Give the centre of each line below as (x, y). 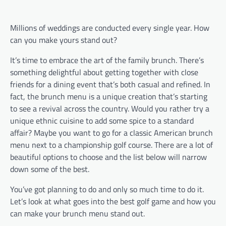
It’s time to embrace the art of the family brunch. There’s (107, 60)
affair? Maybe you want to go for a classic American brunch (111, 132)
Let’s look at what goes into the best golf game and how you (113, 201)
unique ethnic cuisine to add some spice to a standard (102, 120)
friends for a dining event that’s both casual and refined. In (110, 84)
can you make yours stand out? (64, 40)
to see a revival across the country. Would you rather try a (110, 108)
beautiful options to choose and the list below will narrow (108, 157)
